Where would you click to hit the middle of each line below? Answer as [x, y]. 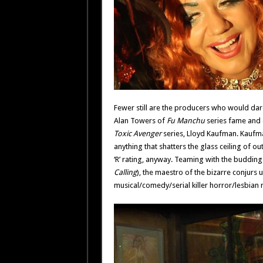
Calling [125, 172]
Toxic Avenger [137, 133]
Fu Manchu [186, 120]
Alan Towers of [140, 120]
